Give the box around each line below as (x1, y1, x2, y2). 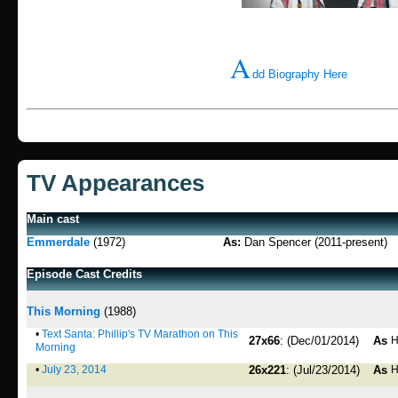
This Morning (27, 305, 100, 318)
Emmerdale (27, 235, 90, 249)
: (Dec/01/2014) (280, 334, 359, 347)
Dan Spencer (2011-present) (241, 235, 387, 249)
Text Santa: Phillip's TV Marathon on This (42, 328, 238, 340)
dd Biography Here (252, 68, 347, 81)
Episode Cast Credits (27, 267, 142, 281)
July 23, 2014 (42, 363, 107, 376)
